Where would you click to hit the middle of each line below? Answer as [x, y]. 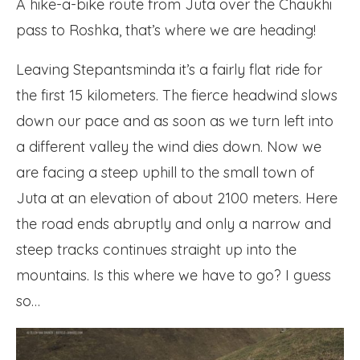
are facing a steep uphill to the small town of [165, 172]
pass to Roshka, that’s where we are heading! [166, 30]
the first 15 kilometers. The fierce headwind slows [177, 95]
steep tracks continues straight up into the [156, 250]
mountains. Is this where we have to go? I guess [174, 275]
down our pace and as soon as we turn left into [175, 121]
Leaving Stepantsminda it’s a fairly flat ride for [169, 70]
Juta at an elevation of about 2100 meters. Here [177, 198]
